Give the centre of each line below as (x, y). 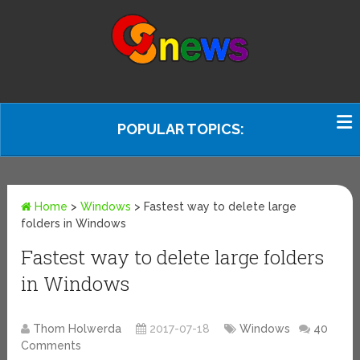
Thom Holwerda (78, 329)
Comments (51, 346)
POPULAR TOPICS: (181, 129)
